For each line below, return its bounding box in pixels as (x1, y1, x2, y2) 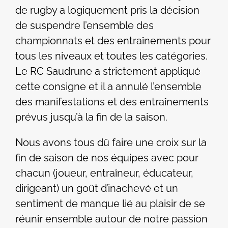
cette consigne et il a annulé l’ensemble (15, 80, 202, 93)
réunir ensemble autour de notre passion (15, 213, 208, 225)
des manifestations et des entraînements (15, 96, 209, 108)
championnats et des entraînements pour (15, 35, 211, 47)
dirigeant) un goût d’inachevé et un (15, 182, 178, 195)
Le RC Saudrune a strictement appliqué (15, 65, 201, 78)
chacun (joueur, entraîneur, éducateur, (15, 167, 193, 180)
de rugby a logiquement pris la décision (15, 4, 199, 17)
